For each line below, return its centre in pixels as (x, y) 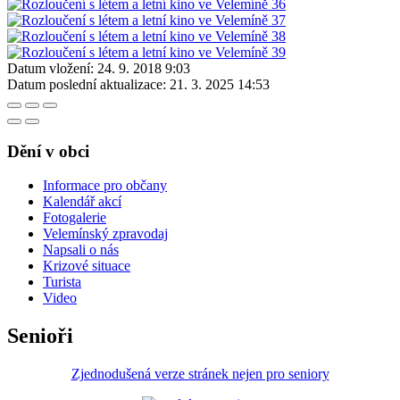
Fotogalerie (75, 218)
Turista (62, 282)
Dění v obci (48, 151)
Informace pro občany (105, 186)
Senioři (40, 336)
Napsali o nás (81, 250)
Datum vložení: (50, 68)
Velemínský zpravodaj (105, 234)
